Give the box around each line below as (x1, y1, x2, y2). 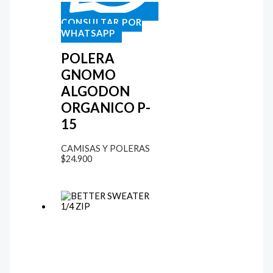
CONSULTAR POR (60, 16, 142, 27)
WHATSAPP (60, 27, 115, 38)
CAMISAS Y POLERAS (60, 143, 150, 154)
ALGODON (60, 83, 130, 100)
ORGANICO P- (60, 99, 151, 116)
